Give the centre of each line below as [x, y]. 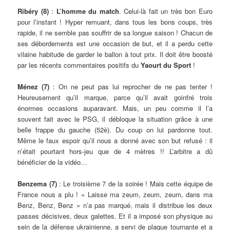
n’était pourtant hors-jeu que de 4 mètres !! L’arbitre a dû [115, 151]
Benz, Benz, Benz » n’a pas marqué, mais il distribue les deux [115, 205]
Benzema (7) [37, 183]
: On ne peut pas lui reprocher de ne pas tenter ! [131, 86]
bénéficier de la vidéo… [53, 162]
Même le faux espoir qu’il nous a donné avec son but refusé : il [115, 140]
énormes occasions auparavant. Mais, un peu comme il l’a [115, 108]
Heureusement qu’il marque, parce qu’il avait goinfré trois [115, 97]
